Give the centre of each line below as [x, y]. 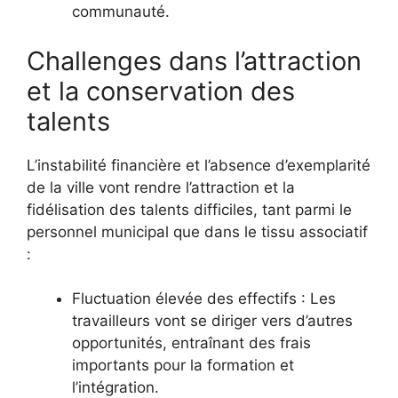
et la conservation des [161, 91]
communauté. [121, 12]
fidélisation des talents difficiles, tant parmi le [189, 209]
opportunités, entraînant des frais [191, 343]
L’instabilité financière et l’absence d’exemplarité [199, 165]
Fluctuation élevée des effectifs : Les [204, 299]
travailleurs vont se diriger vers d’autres [212, 321]
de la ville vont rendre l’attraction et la [161, 187]
